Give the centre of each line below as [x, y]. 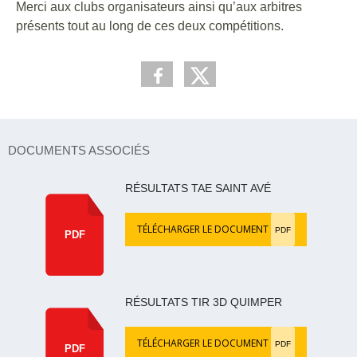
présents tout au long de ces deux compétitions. [150, 26]
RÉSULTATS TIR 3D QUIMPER [204, 302]
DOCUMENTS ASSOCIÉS [79, 150]
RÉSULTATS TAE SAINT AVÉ [198, 188]
